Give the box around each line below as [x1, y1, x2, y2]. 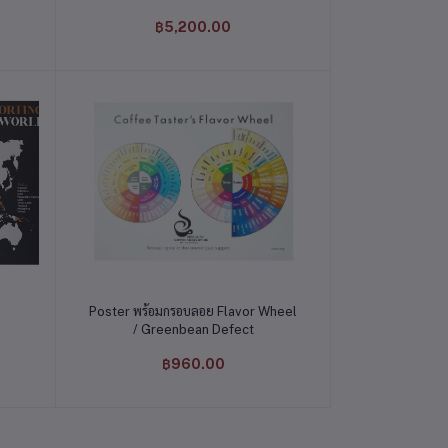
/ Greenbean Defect [132, 321, 254, 337]
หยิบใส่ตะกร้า [153, 296, 233, 312]
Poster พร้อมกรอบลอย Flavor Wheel [89, 303, 298, 319]
